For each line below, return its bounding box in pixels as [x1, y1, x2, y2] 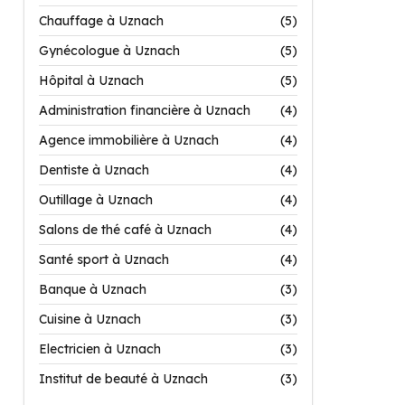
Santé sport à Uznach [39, 251, 169, 268]
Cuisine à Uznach [39, 311, 141, 327]
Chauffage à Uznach [39, 13, 164, 29]
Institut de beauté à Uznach [39, 371, 208, 387]
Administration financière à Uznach [39, 102, 250, 118]
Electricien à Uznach [39, 341, 161, 357]
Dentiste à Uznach [39, 162, 149, 178]
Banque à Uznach [39, 281, 146, 297]
